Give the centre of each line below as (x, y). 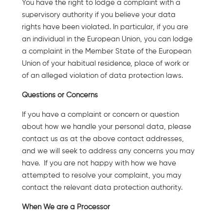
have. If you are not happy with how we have (99, 163)
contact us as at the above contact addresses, (103, 139)
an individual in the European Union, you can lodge (107, 39)
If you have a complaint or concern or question (100, 114)
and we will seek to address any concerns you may (108, 151)
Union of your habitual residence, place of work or (105, 63)
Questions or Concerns (60, 95)
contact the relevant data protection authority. (102, 187)
